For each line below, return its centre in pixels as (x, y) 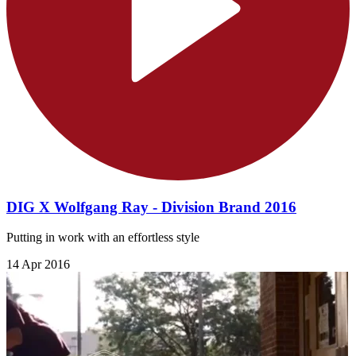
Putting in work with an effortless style (103, 238)
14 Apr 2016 (38, 265)
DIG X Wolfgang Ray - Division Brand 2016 (151, 207)
